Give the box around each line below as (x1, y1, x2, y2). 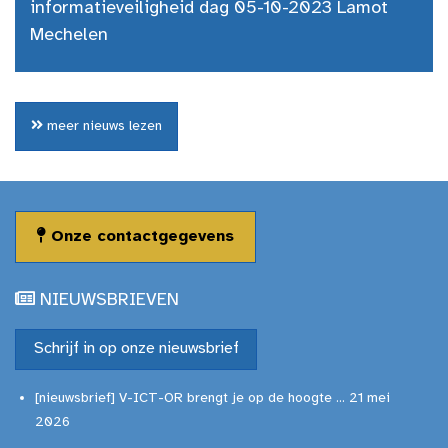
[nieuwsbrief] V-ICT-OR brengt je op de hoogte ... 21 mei (35, 390, 390, 406)
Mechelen (30, 26, 108, 45)
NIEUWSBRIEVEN (35, 290, 179, 310)
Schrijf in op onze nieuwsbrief (33, 340, 239, 358)
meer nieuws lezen (43, 119, 162, 134)
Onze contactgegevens (45, 227, 234, 245)
